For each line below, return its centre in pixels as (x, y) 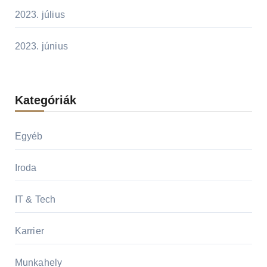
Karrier (29, 231)
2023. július (40, 14)
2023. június (41, 46)
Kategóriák (45, 100)
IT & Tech (35, 199)
